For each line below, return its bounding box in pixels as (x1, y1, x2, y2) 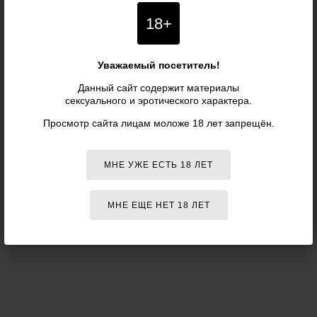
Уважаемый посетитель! (97, 59, 220, 71)
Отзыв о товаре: (28, 71, 103, 82)
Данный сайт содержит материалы (78, 81, 239, 93)
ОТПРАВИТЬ (46, 226, 103, 236)
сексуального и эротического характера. (65, 94, 252, 106)
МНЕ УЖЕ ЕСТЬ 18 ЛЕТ (104, 159, 213, 170)
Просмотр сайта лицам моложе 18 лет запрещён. (42, 117, 275, 129)
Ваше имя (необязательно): (28, 24, 158, 35)
